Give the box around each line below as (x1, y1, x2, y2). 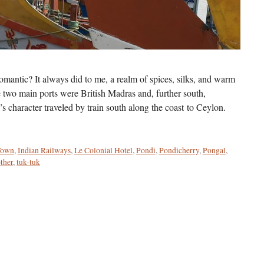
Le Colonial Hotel (74, 144, 133, 156)
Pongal (202, 144, 226, 156)
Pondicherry (159, 144, 199, 156)
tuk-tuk (16, 156, 40, 167)
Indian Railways (17, 144, 71, 156)
